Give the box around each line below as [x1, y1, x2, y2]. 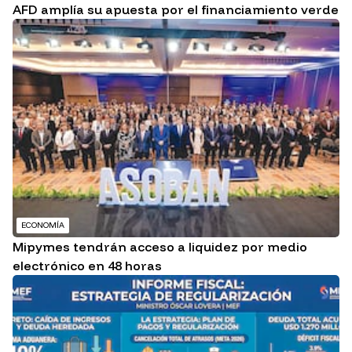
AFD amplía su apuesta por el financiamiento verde [13, 2, 339, 18]
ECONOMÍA [21, 219, 64, 230]
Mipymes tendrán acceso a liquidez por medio [13, 238, 307, 255]
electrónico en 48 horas [13, 257, 162, 273]
